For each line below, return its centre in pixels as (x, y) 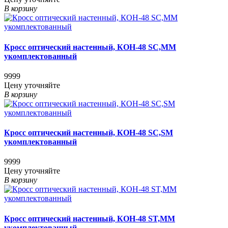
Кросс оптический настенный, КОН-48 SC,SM (89, 133)
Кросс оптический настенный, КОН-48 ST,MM (90, 218)
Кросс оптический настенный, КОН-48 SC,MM (90, 47)
